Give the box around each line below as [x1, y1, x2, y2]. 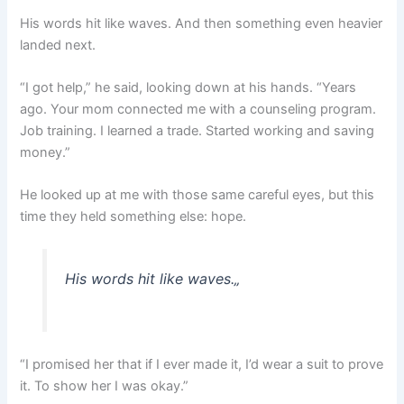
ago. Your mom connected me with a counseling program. [20, 100, 377, 117]
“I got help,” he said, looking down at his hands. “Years [20, 78, 357, 96]
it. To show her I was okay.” [20, 378, 189, 394]
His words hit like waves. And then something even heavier [20, 14, 383, 32]
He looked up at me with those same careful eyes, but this [20, 187, 375, 204]
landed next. [20, 36, 96, 53]
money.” [20, 143, 71, 161]
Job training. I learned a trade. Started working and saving [20, 122, 375, 139]
